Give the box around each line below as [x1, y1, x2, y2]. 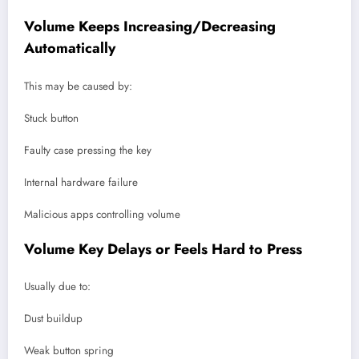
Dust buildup [24, 311, 83, 327]
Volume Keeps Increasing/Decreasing [24, 16, 276, 38]
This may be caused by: [24, 78, 132, 94]
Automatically [24, 38, 115, 59]
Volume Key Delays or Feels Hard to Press [24, 238, 302, 260]
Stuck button [24, 110, 79, 126]
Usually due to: [24, 279, 91, 295]
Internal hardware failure [24, 175, 138, 191]
